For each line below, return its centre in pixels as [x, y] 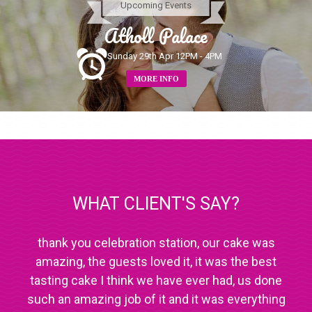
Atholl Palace [156, 36]
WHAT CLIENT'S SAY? [156, 204]
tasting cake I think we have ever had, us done [156, 281]
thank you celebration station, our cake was [156, 243]
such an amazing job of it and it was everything [156, 299]
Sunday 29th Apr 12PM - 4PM [165, 56]
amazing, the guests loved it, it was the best [156, 262]
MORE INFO [156, 79]
